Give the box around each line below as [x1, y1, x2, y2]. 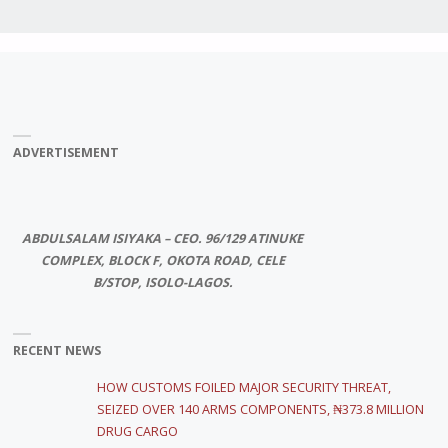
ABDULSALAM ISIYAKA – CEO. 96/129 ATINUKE [22, 230, 304, 248]
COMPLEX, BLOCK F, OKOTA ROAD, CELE [40, 252, 285, 270]
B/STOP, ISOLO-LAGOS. [92, 274, 233, 292]
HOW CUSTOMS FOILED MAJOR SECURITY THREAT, [97, 378, 392, 396]
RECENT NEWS [12, 342, 101, 360]
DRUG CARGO [97, 422, 182, 440]
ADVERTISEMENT [12, 144, 119, 162]
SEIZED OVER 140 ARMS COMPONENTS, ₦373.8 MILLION [97, 400, 425, 418]
